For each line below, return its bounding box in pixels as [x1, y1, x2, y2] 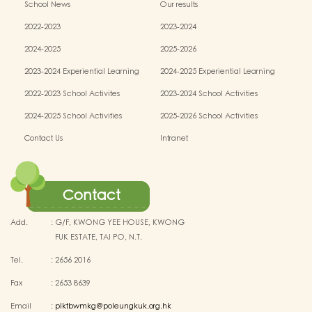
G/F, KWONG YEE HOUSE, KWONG [55, 217, 185, 228]
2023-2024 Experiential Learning [24, 65, 139, 77]
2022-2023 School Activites [24, 88, 120, 100]
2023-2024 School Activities [160, 88, 258, 100]
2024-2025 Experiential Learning [160, 65, 276, 77]
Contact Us [24, 132, 63, 144]
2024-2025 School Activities [24, 110, 122, 122]
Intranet [160, 132, 189, 144]
